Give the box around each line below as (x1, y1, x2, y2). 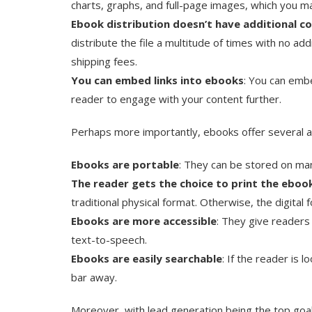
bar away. (71, 270, 117, 284)
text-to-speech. (71, 232, 147, 247)
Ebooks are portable (71, 157, 179, 171)
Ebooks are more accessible (71, 213, 217, 228)
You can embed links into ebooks (71, 72, 244, 87)
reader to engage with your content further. (71, 91, 281, 106)
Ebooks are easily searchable (71, 251, 222, 265)
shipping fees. (71, 54, 137, 68)
